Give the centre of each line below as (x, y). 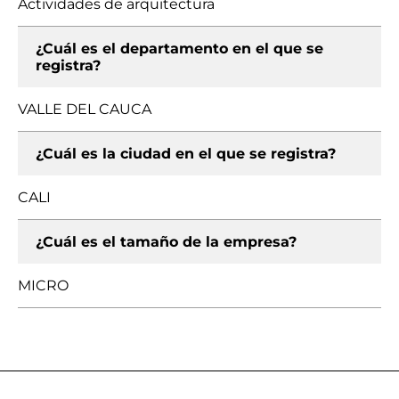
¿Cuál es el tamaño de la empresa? (166, 242)
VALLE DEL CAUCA (85, 109)
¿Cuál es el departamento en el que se (179, 49)
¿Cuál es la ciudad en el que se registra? (186, 154)
